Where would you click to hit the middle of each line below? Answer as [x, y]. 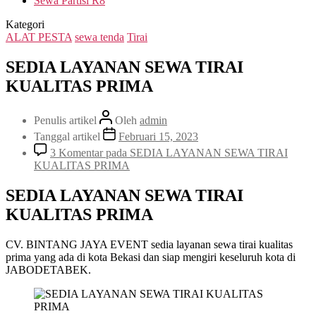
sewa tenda [99, 37]
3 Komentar [77, 152]
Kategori [25, 24]
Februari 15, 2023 [158, 136]
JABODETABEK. [48, 269]
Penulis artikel [67, 120]
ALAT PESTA [39, 37]
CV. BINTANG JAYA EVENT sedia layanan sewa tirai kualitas [149, 244]
